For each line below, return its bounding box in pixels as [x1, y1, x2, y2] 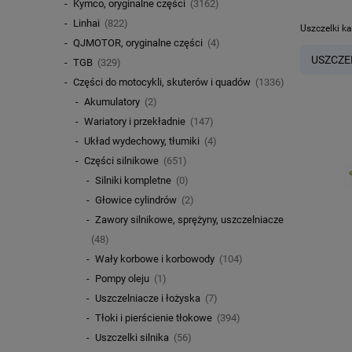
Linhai [72, 17, 100, 30]
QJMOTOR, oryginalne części [72, 37, 203, 49]
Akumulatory [83, 96, 140, 108]
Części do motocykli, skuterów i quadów [72, 76, 251, 89]
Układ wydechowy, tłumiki [83, 135, 200, 148]
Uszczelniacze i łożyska [94, 292, 200, 305]
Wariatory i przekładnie [83, 115, 185, 128]
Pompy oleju [94, 273, 149, 285]
